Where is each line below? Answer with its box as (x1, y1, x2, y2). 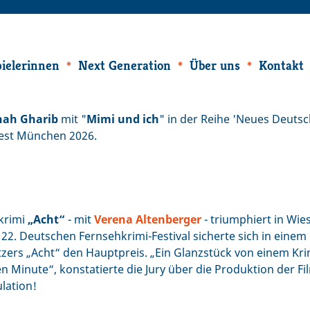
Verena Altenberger (94, 211, 201, 227)
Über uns (190, 57, 240, 73)
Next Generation (78, 57, 171, 73)
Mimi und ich (86, 111, 159, 127)
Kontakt (259, 57, 304, 73)
